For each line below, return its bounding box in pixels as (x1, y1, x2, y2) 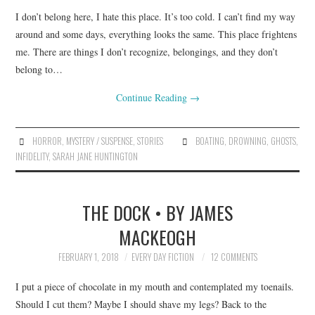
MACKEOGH (119, 224, 196, 250)
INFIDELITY (15, 150, 49, 163)
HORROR (32, 134, 62, 148)
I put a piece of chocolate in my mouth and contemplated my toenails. (15, 279, 295, 293)
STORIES (136, 134, 163, 148)
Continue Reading (115, 91, 190, 104)
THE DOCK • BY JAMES (82, 199, 233, 226)
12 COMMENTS (210, 250, 257, 264)
